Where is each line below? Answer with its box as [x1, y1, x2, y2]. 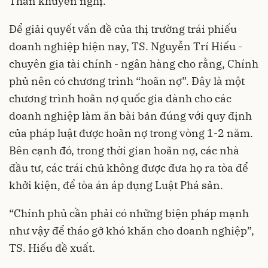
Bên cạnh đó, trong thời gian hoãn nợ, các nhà [9, 143, 239, 157]
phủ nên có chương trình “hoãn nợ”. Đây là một [9, 74, 245, 88]
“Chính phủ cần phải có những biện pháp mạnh [9, 206, 249, 220]
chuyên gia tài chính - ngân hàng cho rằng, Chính [9, 56, 258, 71]
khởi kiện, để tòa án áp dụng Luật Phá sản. [9, 178, 223, 192]
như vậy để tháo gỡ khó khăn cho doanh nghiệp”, [9, 223, 254, 237]
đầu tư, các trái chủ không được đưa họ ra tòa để [9, 160, 248, 175]
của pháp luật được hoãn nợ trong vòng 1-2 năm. [9, 126, 253, 140]
